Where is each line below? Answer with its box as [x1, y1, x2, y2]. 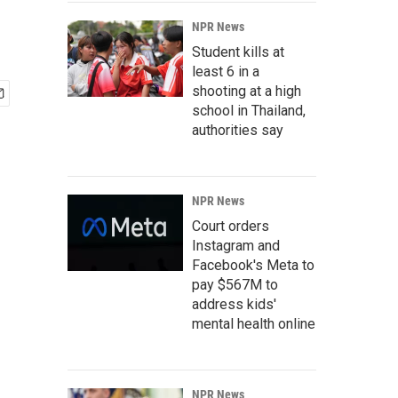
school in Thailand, [192, 102, 306, 119]
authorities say [192, 122, 283, 139]
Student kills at [192, 44, 284, 60]
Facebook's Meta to [192, 257, 314, 274]
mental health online [192, 315, 315, 332]
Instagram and [192, 237, 280, 254]
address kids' [192, 296, 276, 313]
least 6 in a [192, 63, 259, 80]
